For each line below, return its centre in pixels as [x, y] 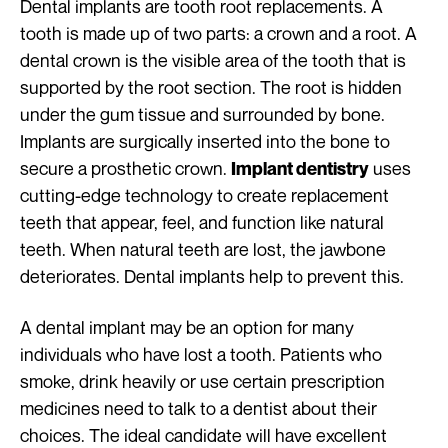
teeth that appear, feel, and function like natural [202, 222]
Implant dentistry [300, 169]
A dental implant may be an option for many [187, 327]
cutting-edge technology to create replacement [204, 195]
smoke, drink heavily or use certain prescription [202, 381]
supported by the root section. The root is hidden [211, 87]
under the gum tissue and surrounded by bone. [202, 114]
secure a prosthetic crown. [125, 168]
